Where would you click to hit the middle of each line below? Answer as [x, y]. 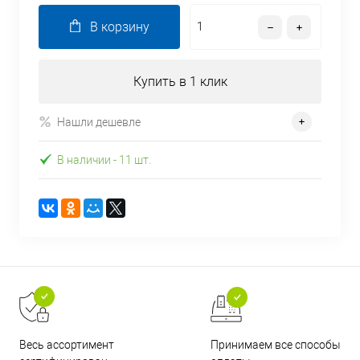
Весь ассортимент [67, 345]
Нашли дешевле [99, 122]
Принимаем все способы [276, 344]
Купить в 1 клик [180, 82]
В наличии [84, 160]
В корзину [119, 27]
